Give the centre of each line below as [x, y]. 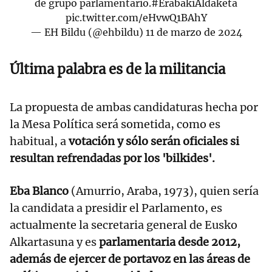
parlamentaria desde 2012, [170, 242]
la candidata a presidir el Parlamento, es [116, 208]
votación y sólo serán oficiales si [153, 141]
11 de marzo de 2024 [194, 32]
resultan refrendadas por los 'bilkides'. [112, 158]
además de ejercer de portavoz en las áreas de [130, 259]
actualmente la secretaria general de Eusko [124, 225]
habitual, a [38, 141]
